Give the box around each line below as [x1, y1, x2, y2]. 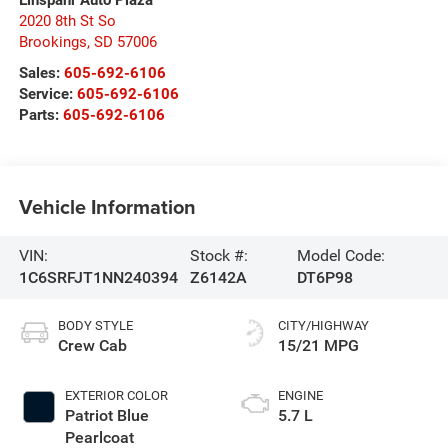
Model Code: [296, 246, 385, 266]
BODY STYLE [57, 318, 133, 334]
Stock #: [190, 246, 249, 266]
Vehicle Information [18, 191, 196, 221]
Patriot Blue [64, 406, 149, 426]
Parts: [18, 106, 63, 125]
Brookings [18, 33, 87, 52]
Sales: [18, 64, 64, 83]
